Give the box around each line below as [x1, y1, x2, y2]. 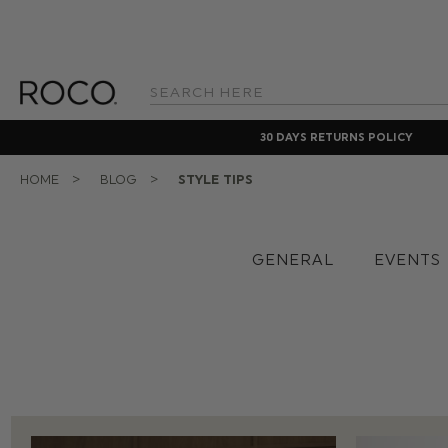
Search [150, 93, 184, 106]
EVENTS [374, 251, 441, 269]
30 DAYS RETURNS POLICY [259, 130, 413, 144]
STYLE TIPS [178, 172, 253, 187]
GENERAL [252, 251, 334, 269]
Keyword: [150, 108, 195, 121]
